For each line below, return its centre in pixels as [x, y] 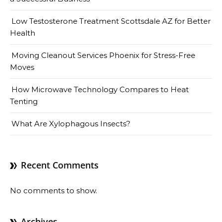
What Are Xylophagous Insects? [71, 124]
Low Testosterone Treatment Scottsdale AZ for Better [111, 21]
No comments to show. [54, 191]
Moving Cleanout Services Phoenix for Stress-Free [103, 55]
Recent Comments [60, 165]
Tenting [24, 101]
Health [23, 33]
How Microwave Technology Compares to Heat [100, 89]
